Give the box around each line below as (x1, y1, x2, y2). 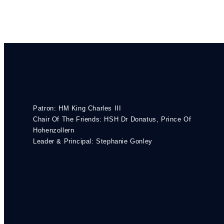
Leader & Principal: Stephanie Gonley (33, 137, 152, 145)
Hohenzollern (33, 126, 74, 134)
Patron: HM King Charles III (33, 104, 121, 112)
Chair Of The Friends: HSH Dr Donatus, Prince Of (33, 115, 191, 123)
